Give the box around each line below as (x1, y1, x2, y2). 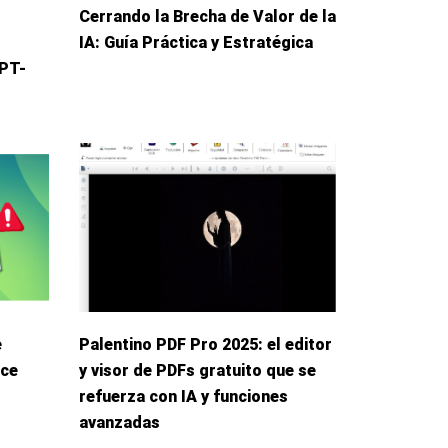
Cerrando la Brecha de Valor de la (78, 6, 336, 26)
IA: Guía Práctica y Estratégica (78, 32, 313, 52)
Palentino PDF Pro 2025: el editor (78, 335, 332, 355)
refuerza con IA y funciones (78, 387, 288, 407)
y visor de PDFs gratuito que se (78, 361, 316, 381)
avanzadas (78, 413, 160, 433)
